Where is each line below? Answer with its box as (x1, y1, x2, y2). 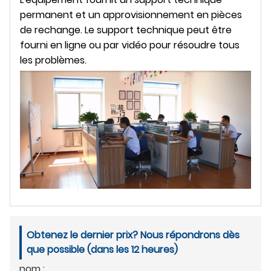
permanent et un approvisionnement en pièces (20, 7, 242, 22)
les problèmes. (20, 53, 87, 67)
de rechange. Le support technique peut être (20, 22, 232, 37)
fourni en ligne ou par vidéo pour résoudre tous (20, 38, 240, 52)
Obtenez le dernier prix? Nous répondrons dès (27, 227, 240, 242)
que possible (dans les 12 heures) (27, 242, 178, 256)
